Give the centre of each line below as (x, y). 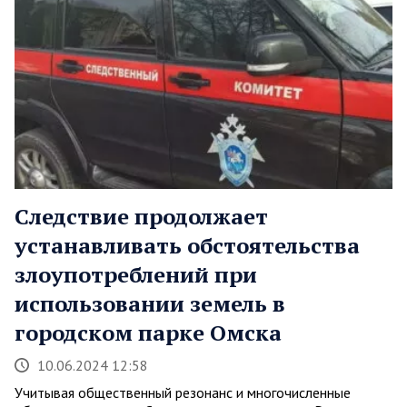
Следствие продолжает (141, 216)
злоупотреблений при (136, 274)
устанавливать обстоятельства (187, 245)
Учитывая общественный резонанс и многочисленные (183, 392)
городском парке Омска (148, 332)
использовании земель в (150, 303)
